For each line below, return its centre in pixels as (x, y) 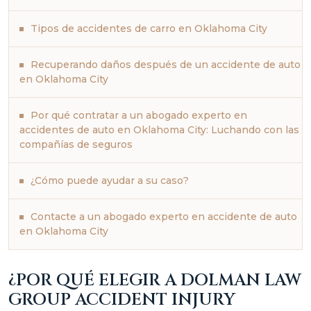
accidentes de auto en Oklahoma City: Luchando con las (159, 130)
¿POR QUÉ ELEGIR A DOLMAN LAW (155, 280)
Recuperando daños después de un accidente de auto (166, 65)
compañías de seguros (76, 144)
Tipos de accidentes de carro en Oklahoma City (149, 28)
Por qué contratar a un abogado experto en (139, 115)
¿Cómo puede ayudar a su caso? (110, 180)
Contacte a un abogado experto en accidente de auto (164, 217)
